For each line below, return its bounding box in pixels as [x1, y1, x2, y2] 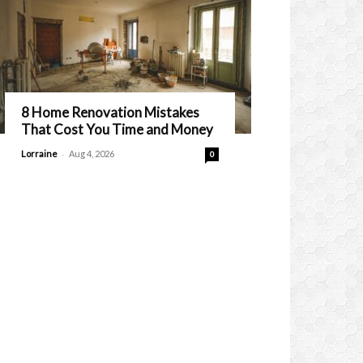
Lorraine [21, 148, 58, 159]
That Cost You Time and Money [21, 121, 213, 138]
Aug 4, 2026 [69, 148, 114, 159]
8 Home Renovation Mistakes [21, 104, 199, 121]
